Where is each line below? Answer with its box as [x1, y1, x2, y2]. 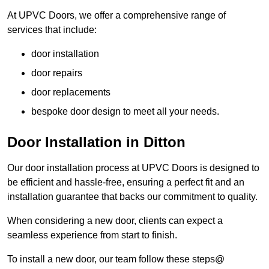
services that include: [7, 25, 97, 35]
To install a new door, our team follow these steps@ [7, 254, 225, 265]
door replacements [31, 87, 110, 98]
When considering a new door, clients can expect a [7, 216, 223, 226]
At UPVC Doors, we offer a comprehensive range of [7, 10, 226, 21]
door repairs [31, 68, 82, 79]
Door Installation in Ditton [7, 134, 186, 151]
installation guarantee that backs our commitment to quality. [7, 192, 258, 202]
